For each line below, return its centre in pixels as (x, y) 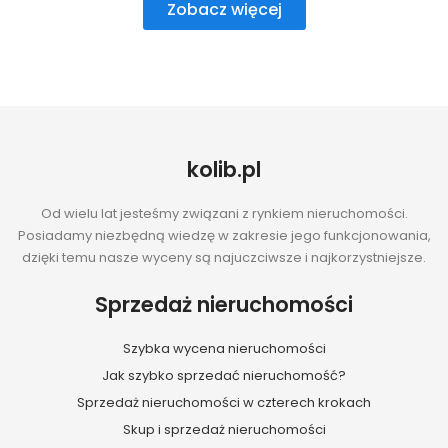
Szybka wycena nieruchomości (224, 349)
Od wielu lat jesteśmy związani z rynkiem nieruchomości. (224, 213)
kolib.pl (224, 169)
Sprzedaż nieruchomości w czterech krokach (224, 403)
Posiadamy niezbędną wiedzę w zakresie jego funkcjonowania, (224, 235)
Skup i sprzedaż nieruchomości (224, 430)
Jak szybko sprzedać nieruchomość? (224, 376)
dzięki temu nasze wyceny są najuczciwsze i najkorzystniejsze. (224, 257)
